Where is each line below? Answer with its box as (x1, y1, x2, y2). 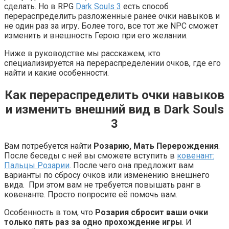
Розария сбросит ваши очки (95, 207, 208, 217)
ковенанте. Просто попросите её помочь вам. (4, 189, 177, 199)
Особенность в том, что (4, 207, 95, 217)
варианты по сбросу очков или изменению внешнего (4, 170, 210, 180)
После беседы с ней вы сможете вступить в (4, 150, 177, 161)
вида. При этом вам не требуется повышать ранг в (4, 179, 201, 190)
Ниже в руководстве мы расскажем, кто (4, 48, 161, 58)
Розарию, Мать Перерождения (94, 141, 218, 151)
